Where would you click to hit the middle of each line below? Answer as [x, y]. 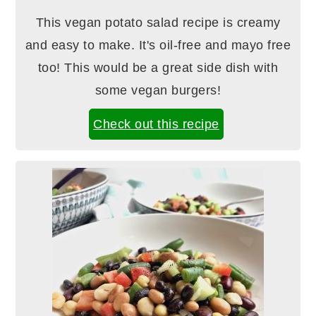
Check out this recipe [156, 124]
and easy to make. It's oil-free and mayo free [158, 45]
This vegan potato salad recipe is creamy [158, 23]
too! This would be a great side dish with [158, 68]
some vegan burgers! [158, 91]
